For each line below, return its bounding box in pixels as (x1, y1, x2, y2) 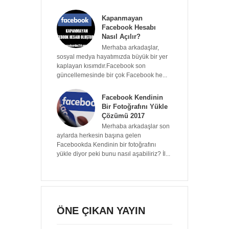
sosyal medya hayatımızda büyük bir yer (57, 53, 168, 60)
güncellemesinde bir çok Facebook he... (57, 72, 167, 78)
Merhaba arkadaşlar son (102, 123, 170, 130)
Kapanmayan (102, 14, 143, 22)
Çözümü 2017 (102, 111, 145, 120)
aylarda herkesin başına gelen (57, 132, 141, 139)
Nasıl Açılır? (102, 33, 141, 41)
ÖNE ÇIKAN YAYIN (57, 205, 145, 217)
